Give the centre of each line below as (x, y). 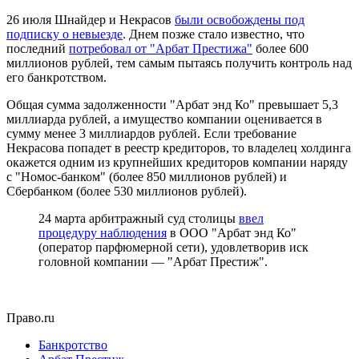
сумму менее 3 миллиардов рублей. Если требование (151, 133)
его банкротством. (56, 77)
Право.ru (30, 317)
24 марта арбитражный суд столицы (139, 218)
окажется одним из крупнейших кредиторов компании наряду (177, 162)
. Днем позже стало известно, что (214, 34)
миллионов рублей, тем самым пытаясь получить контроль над (179, 63)
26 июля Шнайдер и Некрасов (91, 19)
